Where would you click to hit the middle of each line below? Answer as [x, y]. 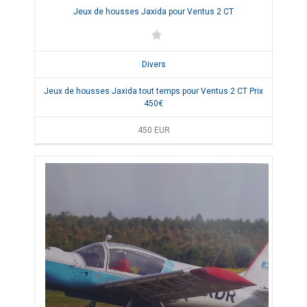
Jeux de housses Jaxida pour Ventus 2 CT [153, 12]
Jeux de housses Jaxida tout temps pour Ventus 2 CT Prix [153, 91]
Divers [153, 65]
